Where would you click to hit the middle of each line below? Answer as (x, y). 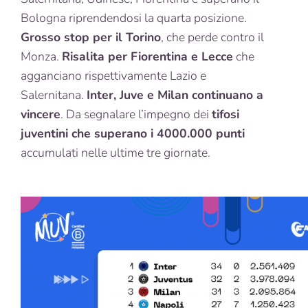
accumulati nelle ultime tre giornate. (115, 152)
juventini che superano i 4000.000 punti (133, 133)
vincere (41, 114)
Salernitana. (54, 95)
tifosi (225, 114)
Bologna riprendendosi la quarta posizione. (138, 18)
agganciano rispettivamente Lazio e (113, 75)
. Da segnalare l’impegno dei (136, 114)
